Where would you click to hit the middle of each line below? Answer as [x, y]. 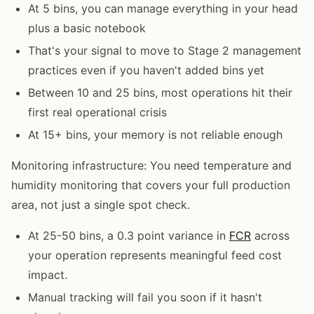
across [270, 235]
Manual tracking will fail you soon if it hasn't [145, 297]
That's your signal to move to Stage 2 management [165, 50]
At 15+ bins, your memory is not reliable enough [155, 134]
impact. [48, 274]
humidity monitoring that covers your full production [151, 185]
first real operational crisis [97, 112]
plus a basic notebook [87, 28]
